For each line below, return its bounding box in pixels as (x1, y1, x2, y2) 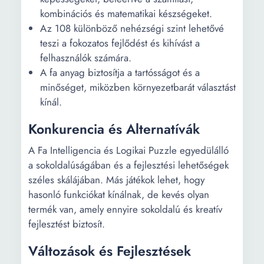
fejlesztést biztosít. (28, 217, 105, 231)
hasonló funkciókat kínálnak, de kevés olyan (28, 187, 209, 202)
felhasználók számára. (40, 51, 131, 65)
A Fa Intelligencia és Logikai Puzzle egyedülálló (28, 143, 229, 157)
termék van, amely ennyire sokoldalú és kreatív (28, 202, 222, 216)
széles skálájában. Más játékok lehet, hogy (28, 173, 204, 187)
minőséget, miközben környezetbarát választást (40, 80, 236, 94)
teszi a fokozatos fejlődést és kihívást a (40, 36, 200, 50)
